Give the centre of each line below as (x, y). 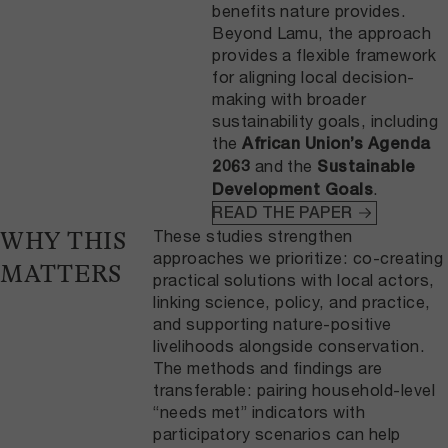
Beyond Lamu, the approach (322, 33)
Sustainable (366, 167)
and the (284, 166)
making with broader (289, 99)
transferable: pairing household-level (294, 390)
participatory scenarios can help (277, 434)
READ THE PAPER (282, 213)
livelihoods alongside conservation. (289, 346)
